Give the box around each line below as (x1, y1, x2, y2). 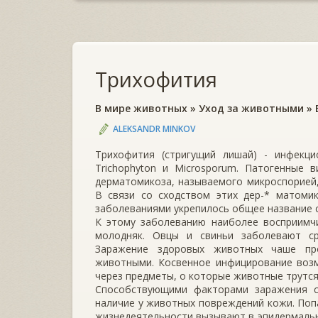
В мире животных (95, 102, 187, 116)
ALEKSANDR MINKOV (113, 122, 195, 135)
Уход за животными (199, 102, 304, 116)
